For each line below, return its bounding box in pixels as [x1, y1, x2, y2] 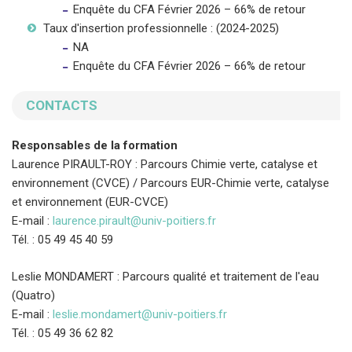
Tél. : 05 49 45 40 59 [12, 233, 113, 247]
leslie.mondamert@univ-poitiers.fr [53, 306, 227, 321]
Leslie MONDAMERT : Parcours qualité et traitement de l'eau [12, 269, 319, 284]
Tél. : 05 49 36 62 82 [12, 325, 113, 340]
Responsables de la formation [12, 138, 178, 153]
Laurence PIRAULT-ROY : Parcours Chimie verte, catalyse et [12, 157, 317, 172]
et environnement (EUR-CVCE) [12, 195, 168, 210]
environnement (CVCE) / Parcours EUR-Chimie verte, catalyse [12, 176, 329, 191]
